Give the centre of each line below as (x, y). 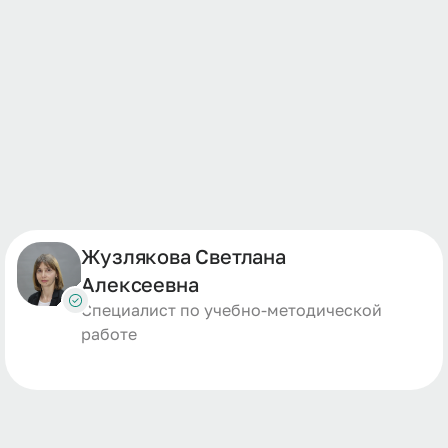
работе (109, 334)
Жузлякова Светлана (183, 256)
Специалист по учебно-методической (232, 310)
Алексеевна (140, 284)
